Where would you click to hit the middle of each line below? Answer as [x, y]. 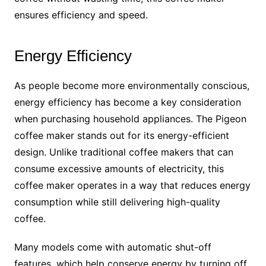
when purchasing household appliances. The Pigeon [130, 119]
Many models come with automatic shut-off [113, 247]
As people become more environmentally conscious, [132, 86]
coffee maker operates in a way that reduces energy [132, 186]
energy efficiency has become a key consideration [127, 102]
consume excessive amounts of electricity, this [119, 169]
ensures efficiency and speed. [81, 15]
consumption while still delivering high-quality [117, 202]
